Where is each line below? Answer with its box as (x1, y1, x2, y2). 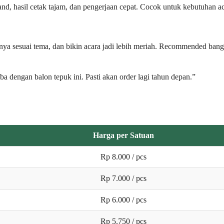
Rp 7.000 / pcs (100, 173, 146, 182)
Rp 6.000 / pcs (100, 195, 146, 204)
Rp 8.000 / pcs (100, 152, 146, 161)
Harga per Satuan (93, 130, 154, 139)
